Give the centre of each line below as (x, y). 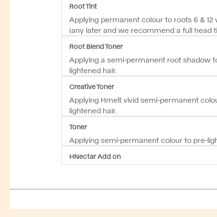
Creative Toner (92, 86)
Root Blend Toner (96, 46)
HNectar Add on (95, 156)
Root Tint (83, 6)
